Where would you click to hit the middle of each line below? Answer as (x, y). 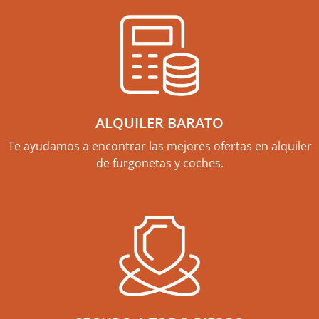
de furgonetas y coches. (159, 163)
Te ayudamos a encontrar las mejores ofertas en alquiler (159, 146)
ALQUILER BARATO (159, 122)
